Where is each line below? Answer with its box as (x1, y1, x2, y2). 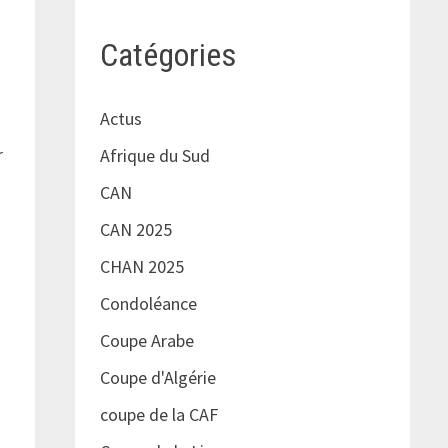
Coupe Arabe (99, 329, 194, 353)
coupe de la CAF (99, 403, 218, 427)
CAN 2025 (99, 218, 172, 242)
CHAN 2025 (99, 255, 184, 279)
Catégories (99, 35, 236, 74)
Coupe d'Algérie (99, 366, 216, 390)
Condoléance (99, 292, 197, 316)
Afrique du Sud (99, 144, 210, 168)
